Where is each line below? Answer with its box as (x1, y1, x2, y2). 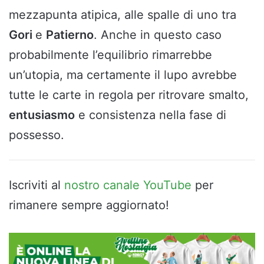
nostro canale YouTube (64, 178, 192, 193)
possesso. (9, 128, 64, 143)
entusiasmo (9, 108, 75, 123)
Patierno (46, 28, 94, 42)
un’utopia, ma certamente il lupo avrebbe (9, 68, 237, 82)
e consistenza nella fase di (75, 108, 226, 123)
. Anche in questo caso (94, 28, 222, 42)
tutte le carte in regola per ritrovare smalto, (9, 88, 249, 103)
